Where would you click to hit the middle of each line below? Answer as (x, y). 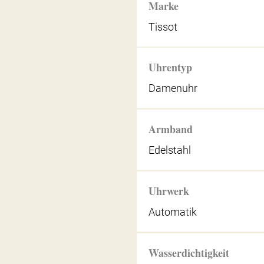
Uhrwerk (169, 191)
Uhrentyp (171, 67)
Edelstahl (170, 150)
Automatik (173, 212)
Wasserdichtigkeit (189, 253)
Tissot (163, 27)
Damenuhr (173, 88)
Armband (171, 129)
